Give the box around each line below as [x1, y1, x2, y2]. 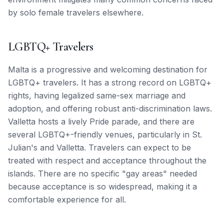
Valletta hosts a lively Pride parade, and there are [8, 116, 194, 126]
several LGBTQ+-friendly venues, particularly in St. [8, 129, 202, 139]
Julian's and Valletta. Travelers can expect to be [8, 142, 191, 152]
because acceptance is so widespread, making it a [8, 181, 197, 191]
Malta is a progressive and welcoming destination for [8, 64, 207, 74]
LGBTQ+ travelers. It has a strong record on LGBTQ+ [8, 77, 211, 87]
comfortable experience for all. [8, 194, 126, 204]
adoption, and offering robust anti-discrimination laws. [8, 103, 212, 113]
